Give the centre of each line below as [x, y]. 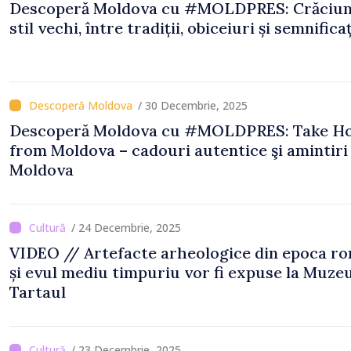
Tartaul [38, 292]
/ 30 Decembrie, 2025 [193, 105]
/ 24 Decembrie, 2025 [126, 228]
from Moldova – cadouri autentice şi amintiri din [64, 150]
